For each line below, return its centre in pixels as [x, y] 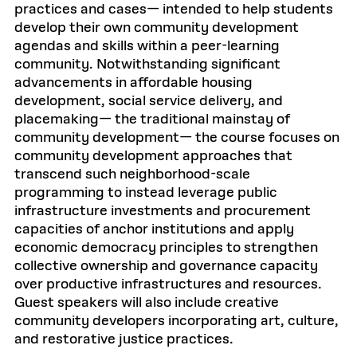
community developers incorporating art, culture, [177, 321]
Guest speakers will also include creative [147, 303]
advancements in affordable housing [133, 83]
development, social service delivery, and [149, 101]
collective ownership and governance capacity [166, 266]
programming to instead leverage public [146, 193]
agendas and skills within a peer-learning [147, 46]
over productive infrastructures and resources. [168, 284]
